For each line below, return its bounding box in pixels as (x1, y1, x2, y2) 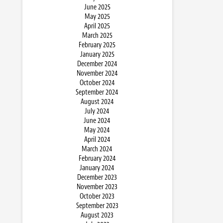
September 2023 (76, 201, 118, 211)
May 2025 (84, 12, 110, 22)
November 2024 (76, 69, 118, 79)
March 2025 (82, 31, 112, 41)
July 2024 (85, 107, 110, 116)
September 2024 (76, 88, 118, 98)
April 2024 (84, 135, 111, 145)
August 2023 (81, 211, 113, 221)
